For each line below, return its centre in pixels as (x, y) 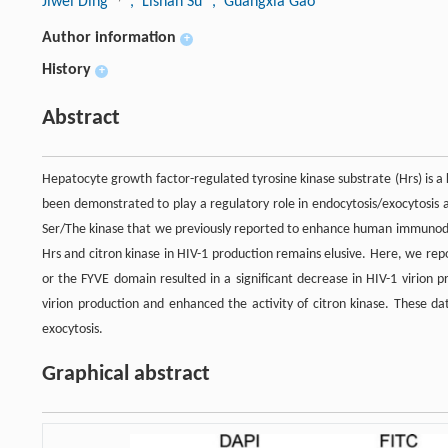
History (66, 70)
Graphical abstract (126, 374)
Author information (109, 38)
